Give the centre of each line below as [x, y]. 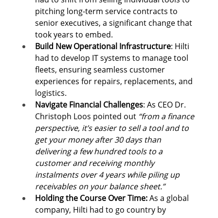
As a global [170, 198]
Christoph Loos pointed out [87, 117]
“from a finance [167, 117]
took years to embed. [74, 35]
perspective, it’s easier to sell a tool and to [113, 128]
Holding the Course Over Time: [92, 198]
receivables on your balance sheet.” [100, 187]
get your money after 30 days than [99, 140]
